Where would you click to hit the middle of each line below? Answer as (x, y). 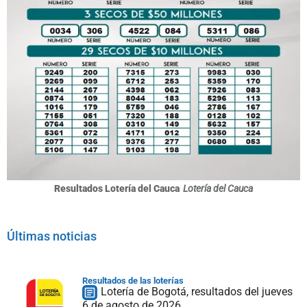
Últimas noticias (52, 236)
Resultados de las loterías (133, 280)
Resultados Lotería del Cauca (117, 188)
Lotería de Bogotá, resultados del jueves (197, 291)
